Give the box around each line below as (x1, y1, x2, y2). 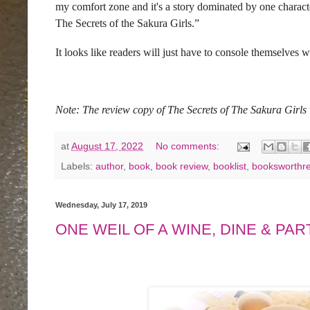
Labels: (61, 161, 95, 172)
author (95, 161, 123, 172)
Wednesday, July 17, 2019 (55, 201, 147, 210)
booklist (213, 161, 246, 172)
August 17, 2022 (71, 140, 143, 152)
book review (156, 161, 208, 172)
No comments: (156, 140, 223, 152)
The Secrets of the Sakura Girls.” (55, 17, 199, 30)
